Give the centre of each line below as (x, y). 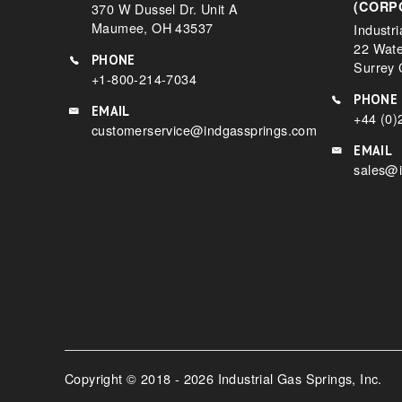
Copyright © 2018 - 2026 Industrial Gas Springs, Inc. (223, 378)
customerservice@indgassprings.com (205, 130)
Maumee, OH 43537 (153, 27)
